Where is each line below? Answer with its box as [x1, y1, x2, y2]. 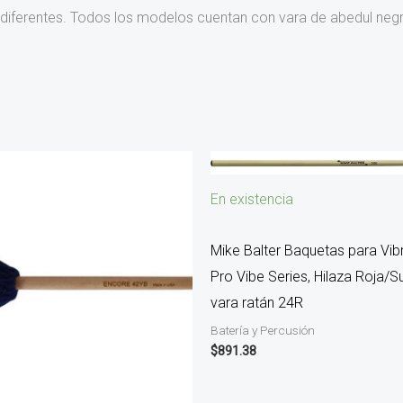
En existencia [210, 190, 293, 208]
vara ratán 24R [210, 293, 303, 311]
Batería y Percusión [210, 322, 315, 337]
